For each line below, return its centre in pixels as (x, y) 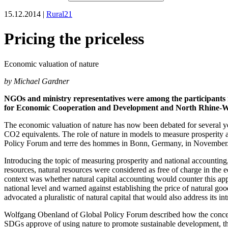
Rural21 (59, 14)
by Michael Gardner (37, 81)
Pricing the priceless (74, 39)
